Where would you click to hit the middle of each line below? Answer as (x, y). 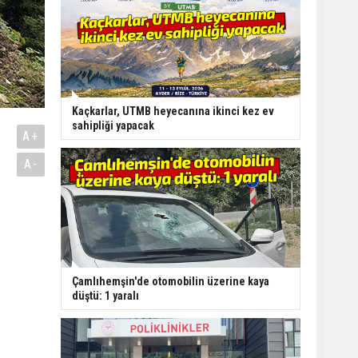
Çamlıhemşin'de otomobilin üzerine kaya (171, 281)
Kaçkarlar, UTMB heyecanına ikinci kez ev (173, 111)
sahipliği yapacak (113, 125)
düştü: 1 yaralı (105, 295)
